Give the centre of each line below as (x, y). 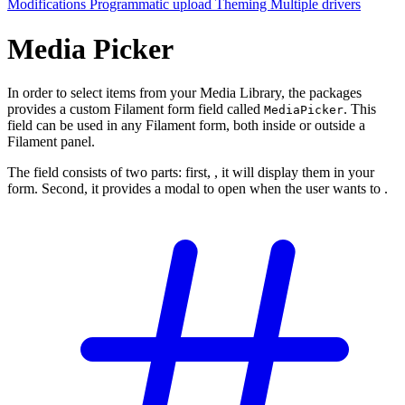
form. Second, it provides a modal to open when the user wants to (196, 189)
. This (360, 109)
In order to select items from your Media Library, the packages (184, 93)
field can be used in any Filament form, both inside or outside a (186, 126)
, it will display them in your (294, 173)
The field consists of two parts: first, (111, 173)
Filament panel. (51, 142)
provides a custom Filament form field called (136, 109)
